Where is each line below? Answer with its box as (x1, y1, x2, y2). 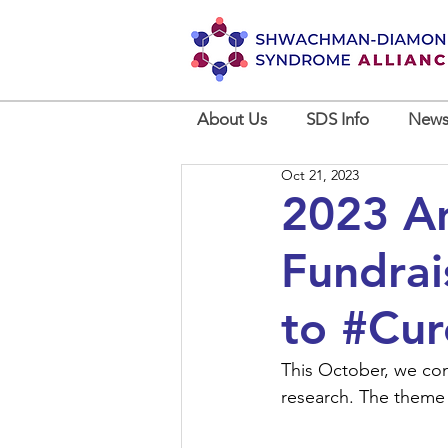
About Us (197, 109, 267, 129)
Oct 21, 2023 (281, 166, 359, 184)
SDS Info (306, 109, 369, 129)
